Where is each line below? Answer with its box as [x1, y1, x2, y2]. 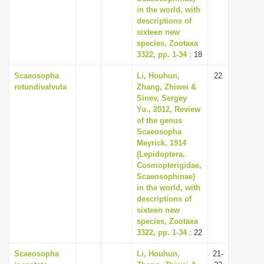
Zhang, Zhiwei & [137, 82, 196, 91]
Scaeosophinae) [137, 172, 195, 181]
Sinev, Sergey [137, 94, 187, 103]
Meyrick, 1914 [137, 138, 186, 147]
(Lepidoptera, [137, 150, 185, 159]
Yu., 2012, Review [137, 105, 200, 114]
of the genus [137, 116, 182, 125]
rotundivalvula [14, 82, 67, 91]
